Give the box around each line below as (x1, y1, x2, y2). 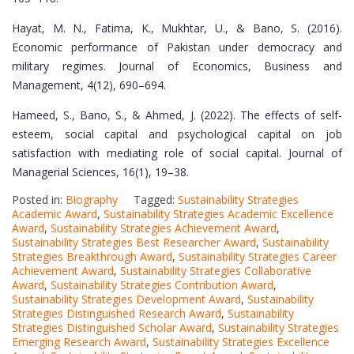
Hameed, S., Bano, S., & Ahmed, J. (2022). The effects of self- (12, 107, 342, 123)
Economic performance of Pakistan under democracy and (12, 40, 342, 55)
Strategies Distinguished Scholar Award (12, 320, 212, 336)
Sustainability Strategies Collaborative (120, 263, 311, 279)
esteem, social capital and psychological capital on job (12, 126, 342, 142)
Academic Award (12, 206, 97, 222)
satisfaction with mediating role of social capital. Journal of (12, 145, 342, 161)
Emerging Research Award (12, 334, 146, 350)
